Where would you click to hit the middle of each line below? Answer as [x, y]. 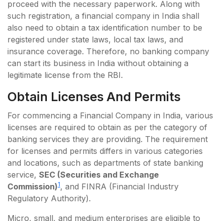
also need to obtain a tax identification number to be [105, 28]
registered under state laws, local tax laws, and [95, 40]
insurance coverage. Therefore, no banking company [108, 52]
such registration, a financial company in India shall [103, 16]
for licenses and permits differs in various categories [105, 151]
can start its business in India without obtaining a [98, 63]
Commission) [33, 187]
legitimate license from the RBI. [65, 75]
